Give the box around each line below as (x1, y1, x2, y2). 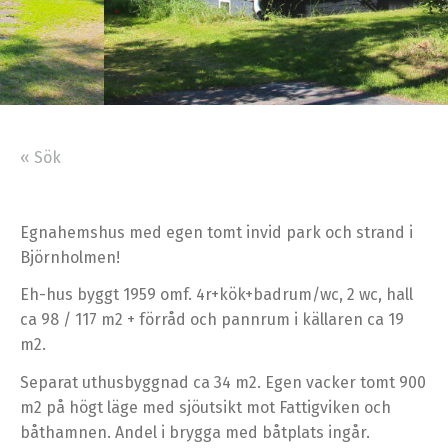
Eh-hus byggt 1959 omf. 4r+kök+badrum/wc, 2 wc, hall (20, 285, 413, 304)
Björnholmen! (20, 247, 120, 267)
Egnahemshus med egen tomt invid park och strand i (20, 222, 413, 242)
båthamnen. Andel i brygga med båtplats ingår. (20, 422, 370, 442)
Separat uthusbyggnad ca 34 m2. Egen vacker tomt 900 (20, 372, 426, 392)
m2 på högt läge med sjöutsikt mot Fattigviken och (20, 397, 391, 417)
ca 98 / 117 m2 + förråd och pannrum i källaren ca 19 (20, 310, 404, 329)
